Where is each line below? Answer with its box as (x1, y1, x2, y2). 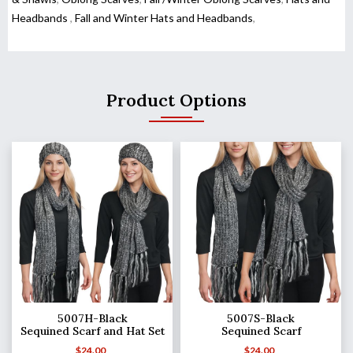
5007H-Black (57, 311, 128, 326)
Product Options (106, 89, 247, 112)
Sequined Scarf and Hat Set (20, 324, 165, 339)
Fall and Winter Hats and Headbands (75, 11, 253, 25)
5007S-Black (227, 311, 295, 326)
